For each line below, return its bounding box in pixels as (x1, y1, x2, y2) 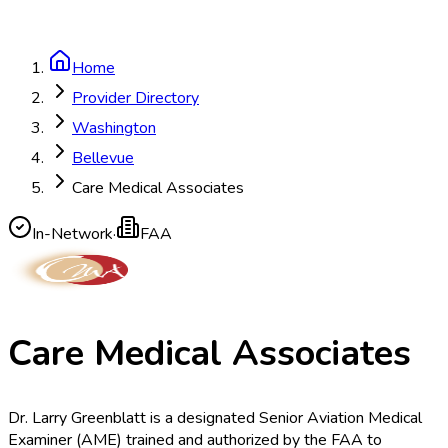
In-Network (32, 223, 113, 245)
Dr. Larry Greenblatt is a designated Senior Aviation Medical (8, 407, 422, 430)
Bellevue (72, 147, 134, 169)
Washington (72, 117, 156, 139)
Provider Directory (72, 87, 199, 109)
